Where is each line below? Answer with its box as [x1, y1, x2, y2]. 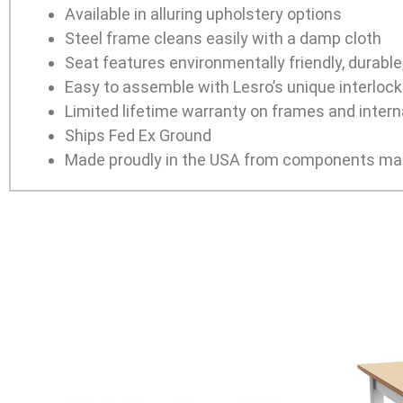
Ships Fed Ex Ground [65, 125, 211, 145]
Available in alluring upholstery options [65, 4, 342, 23]
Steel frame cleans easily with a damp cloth [65, 28, 381, 48]
